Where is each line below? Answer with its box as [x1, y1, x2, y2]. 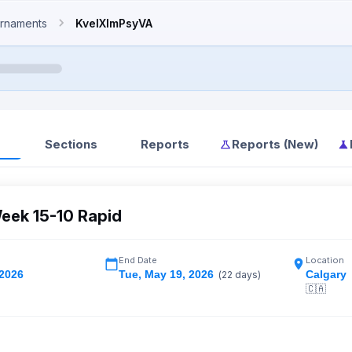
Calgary [306, 268, 346, 280]
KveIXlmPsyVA [75, 16, 152, 30]
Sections [44, 137, 97, 152]
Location [306, 255, 344, 266]
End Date [119, 255, 157, 266]
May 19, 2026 [145, 268, 214, 280]
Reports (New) [232, 137, 318, 152]
